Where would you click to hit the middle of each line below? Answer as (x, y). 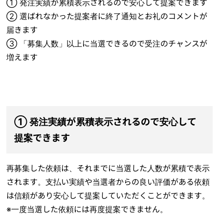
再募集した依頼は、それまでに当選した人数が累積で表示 (108, 168)
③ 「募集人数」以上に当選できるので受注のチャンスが (107, 43)
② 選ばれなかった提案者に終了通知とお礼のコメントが (107, 16)
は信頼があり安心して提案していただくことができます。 (108, 195)
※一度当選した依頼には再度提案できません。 (87, 209)
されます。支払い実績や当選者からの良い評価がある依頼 (108, 182)
